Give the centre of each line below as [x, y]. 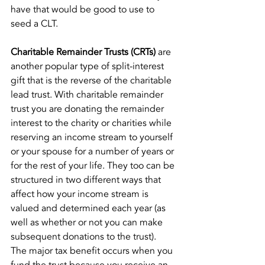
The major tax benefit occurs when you [93, 251]
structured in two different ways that [87, 180]
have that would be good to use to [84, 9]
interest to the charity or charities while [92, 123]
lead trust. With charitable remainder [88, 95]
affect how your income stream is [81, 194]
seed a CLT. [34, 24]
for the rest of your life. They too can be [94, 166]
